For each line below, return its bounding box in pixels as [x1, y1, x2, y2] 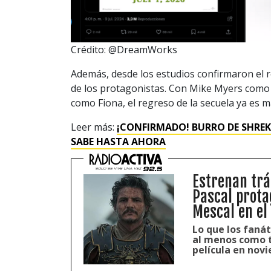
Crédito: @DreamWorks [71, 42, 177, 56]
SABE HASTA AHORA [71, 134, 166, 148]
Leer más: [71, 120, 117, 134]
